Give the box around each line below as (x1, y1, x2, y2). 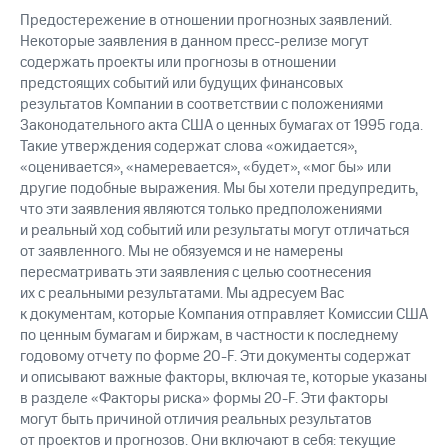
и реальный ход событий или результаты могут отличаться (20, 220, 409, 242)
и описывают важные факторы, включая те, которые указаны (20, 367, 427, 389)
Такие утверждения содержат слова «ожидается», (20, 136, 357, 158)
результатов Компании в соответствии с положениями (20, 94, 383, 116)
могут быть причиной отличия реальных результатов (20, 409, 372, 431)
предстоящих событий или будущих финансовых (20, 73, 343, 95)
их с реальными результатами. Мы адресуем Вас (20, 283, 344, 305)
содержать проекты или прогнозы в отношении (20, 52, 336, 74)
